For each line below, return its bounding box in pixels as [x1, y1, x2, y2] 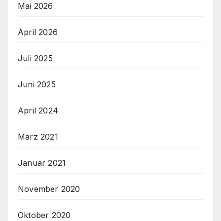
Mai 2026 [18, 1, 53, 11]
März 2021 [18, 132, 58, 142]
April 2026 [18, 27, 58, 37]
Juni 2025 [18, 79, 56, 90]
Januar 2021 [18, 158, 66, 168]
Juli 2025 [18, 53, 53, 64]
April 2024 [18, 106, 58, 116]
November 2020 [18, 184, 80, 194]
